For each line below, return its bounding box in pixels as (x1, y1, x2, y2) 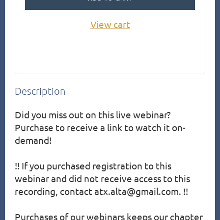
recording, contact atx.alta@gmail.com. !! (15, 185, 188, 197)
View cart (90, 18, 130, 30)
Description (15, 85, 65, 97)
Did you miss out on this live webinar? (15, 109, 171, 121)
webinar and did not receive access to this (15, 172, 190, 185)
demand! (15, 134, 52, 146)
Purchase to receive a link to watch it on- (15, 121, 186, 134)
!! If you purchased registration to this (15, 160, 171, 172)
